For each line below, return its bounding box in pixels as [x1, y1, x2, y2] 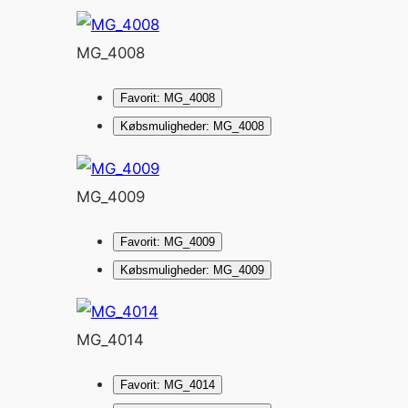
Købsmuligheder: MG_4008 [119, 118, 264, 133]
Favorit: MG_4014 [119, 378, 215, 393]
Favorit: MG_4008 [119, 90, 215, 105]
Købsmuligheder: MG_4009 [119, 262, 264, 277]
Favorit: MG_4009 [119, 234, 215, 249]
